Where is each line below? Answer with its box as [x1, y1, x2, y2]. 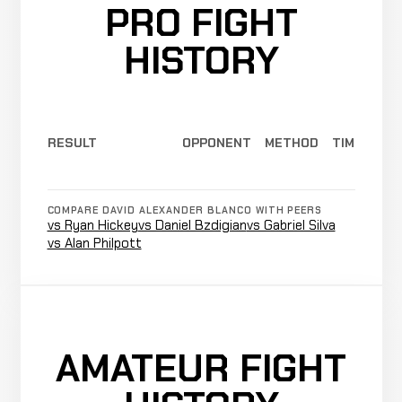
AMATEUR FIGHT [56, 343, 346, 393]
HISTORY [123, 35, 279, 85]
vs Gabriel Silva [246, 216, 336, 234]
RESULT [47, 135, 97, 152]
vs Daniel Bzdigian [137, 216, 247, 234]
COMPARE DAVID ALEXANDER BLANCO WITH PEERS [47, 204, 323, 216]
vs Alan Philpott [47, 234, 142, 252]
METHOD [264, 135, 319, 152]
